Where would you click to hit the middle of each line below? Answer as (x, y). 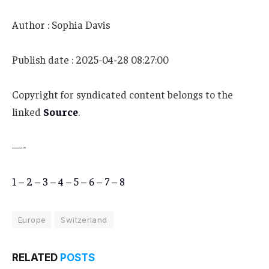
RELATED (36, 258)
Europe (32, 220)
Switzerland (84, 220)
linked (28, 112)
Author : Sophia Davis (61, 25)
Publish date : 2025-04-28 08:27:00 (90, 60)
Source (61, 112)
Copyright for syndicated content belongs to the (122, 95)
